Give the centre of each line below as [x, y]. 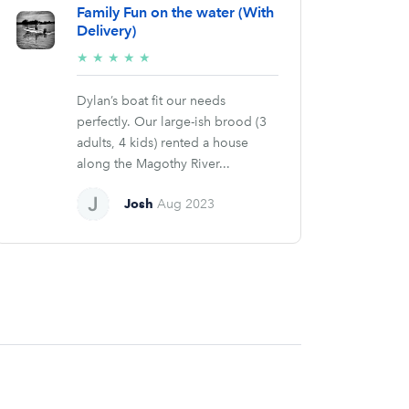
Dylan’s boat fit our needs [151, 101]
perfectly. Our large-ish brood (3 [171, 122]
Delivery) [106, 31]
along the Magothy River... [153, 164]
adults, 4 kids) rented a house [162, 143]
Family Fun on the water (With [175, 13]
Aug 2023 [186, 204]
